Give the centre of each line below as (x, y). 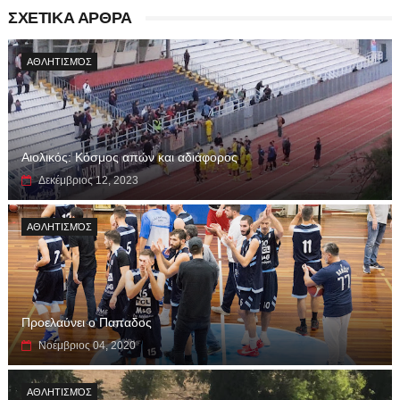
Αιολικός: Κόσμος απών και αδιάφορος (129, 157)
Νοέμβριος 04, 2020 (87, 345)
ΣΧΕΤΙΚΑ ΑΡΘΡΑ (70, 17)
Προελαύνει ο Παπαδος (86, 322)
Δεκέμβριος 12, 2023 (88, 180)
